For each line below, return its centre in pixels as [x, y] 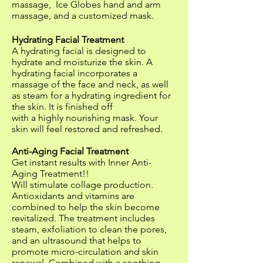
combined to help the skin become [86, 207]
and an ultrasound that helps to [77, 240]
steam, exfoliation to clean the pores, [89, 229]
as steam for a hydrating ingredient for [91, 95]
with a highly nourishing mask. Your [85, 118]
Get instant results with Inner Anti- [82, 162]
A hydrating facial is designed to [79, 51]
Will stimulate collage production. [82, 185]
